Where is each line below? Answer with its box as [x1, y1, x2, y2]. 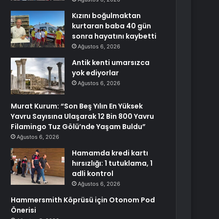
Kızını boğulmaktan [72, 11, 141, 21]
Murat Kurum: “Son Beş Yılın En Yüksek [11, 101, 143, 111]
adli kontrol [72, 169, 114, 178]
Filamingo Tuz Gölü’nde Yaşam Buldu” [11, 122, 146, 131]
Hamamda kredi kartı [72, 148, 149, 158]
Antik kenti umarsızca [72, 58, 150, 67]
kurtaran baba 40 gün [72, 21, 152, 31]
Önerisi [11, 205, 37, 215]
